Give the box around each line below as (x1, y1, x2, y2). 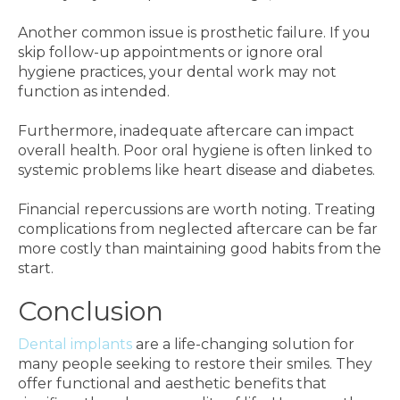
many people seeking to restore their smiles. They (18, 355, 372, 372)
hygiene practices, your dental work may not (18, 63, 337, 80)
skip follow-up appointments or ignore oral (18, 44, 323, 61)
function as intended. (18, 83, 170, 100)
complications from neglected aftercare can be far (18, 221, 378, 237)
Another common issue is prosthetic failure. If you (18, 24, 371, 41)
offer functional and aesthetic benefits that (18, 375, 327, 392)
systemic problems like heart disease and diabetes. (18, 162, 375, 179)
